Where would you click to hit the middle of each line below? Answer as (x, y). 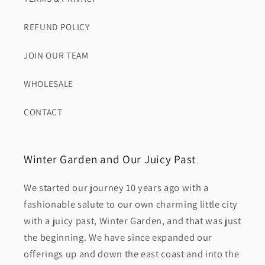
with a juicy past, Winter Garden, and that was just (132, 221)
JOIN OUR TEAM (56, 55)
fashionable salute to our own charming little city (131, 204)
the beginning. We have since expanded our (118, 237)
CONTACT (43, 112)
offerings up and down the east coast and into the (132, 254)
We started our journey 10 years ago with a (116, 188)
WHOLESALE (49, 84)
